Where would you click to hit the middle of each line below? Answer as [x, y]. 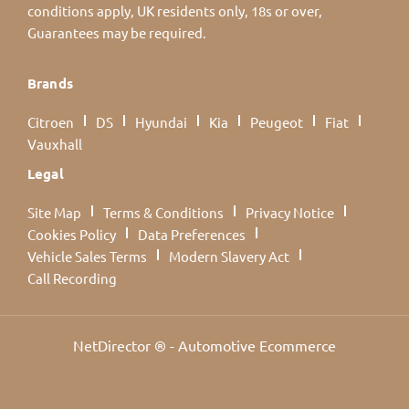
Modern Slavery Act [229, 257]
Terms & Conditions [163, 213]
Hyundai [161, 122]
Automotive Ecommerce [257, 345]
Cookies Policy [72, 235]
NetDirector [114, 345]
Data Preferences [192, 235]
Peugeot [277, 122]
